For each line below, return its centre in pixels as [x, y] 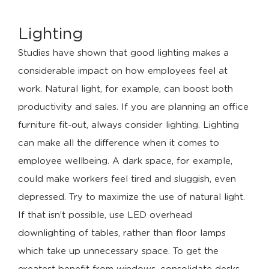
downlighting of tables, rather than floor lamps [122, 233]
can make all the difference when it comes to [119, 143]
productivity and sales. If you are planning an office [133, 107]
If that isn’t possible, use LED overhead [105, 215]
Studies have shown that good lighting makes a [123, 53]
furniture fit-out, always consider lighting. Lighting [128, 125]
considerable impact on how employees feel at [123, 71]
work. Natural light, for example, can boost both [125, 89]
